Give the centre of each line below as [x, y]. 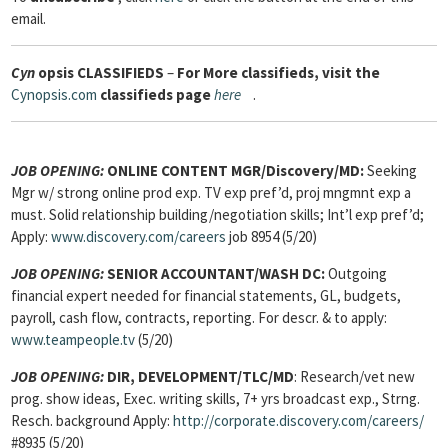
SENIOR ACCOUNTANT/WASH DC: [214, 273]
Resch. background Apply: [92, 420]
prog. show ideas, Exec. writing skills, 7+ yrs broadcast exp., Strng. [215, 398]
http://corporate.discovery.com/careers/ [298, 420]
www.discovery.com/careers [138, 236]
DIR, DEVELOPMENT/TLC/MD [199, 376]
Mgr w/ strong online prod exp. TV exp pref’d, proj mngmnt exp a [211, 192]
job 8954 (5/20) [271, 236]
